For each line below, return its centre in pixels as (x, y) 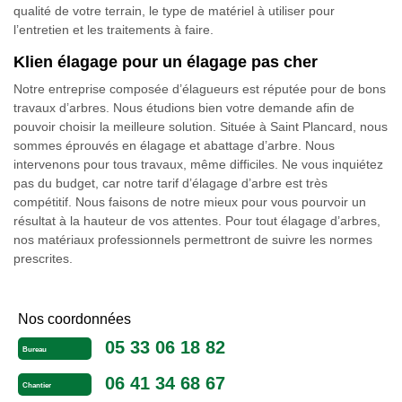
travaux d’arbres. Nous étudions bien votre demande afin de (184, 108)
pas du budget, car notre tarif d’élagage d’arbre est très (170, 183)
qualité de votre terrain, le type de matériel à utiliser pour (174, 11)
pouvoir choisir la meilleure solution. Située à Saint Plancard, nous (201, 127)
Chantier (37, 386)
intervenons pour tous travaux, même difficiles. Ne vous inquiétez (198, 164)
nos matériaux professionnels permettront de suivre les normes (193, 240)
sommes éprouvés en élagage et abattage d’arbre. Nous (174, 145)
